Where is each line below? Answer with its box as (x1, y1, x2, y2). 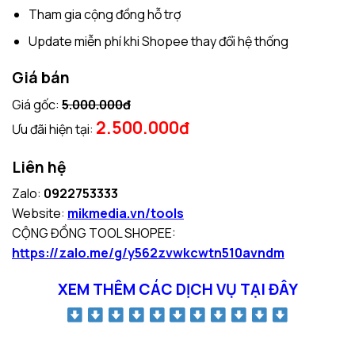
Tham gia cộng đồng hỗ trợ (28, 5, 181, 23)
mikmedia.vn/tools (67, 204, 184, 223)
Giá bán (12, 67, 70, 89)
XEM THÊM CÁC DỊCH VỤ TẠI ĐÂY (57, 278, 298, 300)
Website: (12, 204, 67, 223)
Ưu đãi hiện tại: (12, 120, 96, 138)
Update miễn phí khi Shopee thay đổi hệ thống (28, 32, 288, 51)
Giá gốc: (12, 95, 62, 113)
